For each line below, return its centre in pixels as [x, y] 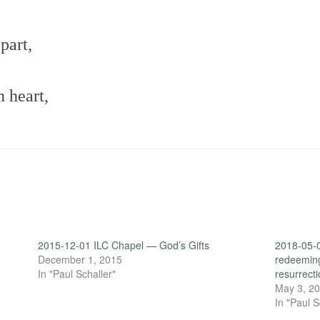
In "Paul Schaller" [76, 273]
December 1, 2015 [80, 259]
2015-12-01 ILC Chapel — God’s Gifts [123, 245]
